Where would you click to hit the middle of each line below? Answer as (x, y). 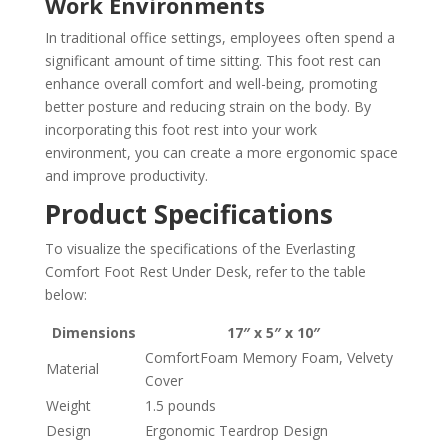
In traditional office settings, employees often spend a (219, 38)
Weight (68, 406)
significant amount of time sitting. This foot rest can (212, 61)
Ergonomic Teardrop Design (236, 431)
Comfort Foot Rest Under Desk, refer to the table (205, 272)
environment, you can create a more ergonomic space (221, 153)
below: (65, 295)
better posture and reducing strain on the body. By (207, 107)
